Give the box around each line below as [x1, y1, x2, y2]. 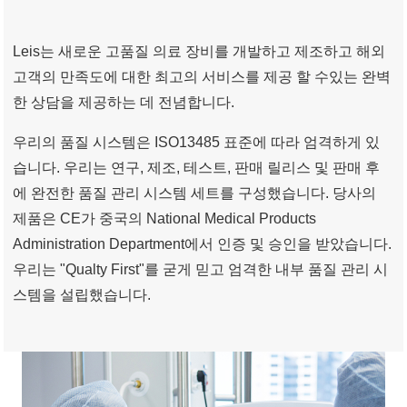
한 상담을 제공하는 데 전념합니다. [13, 94, 235, 110]
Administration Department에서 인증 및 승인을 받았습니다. [13, 236, 392, 252]
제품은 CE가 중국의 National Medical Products [13, 211, 317, 226]
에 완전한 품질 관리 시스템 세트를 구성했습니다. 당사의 [13, 185, 377, 201]
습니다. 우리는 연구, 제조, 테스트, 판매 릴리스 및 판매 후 [13, 160, 381, 175]
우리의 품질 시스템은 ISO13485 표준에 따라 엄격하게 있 [13, 134, 381, 150]
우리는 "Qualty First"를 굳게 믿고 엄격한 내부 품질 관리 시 [13, 262, 389, 277]
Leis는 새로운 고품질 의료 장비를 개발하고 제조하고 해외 [13, 44, 386, 59]
